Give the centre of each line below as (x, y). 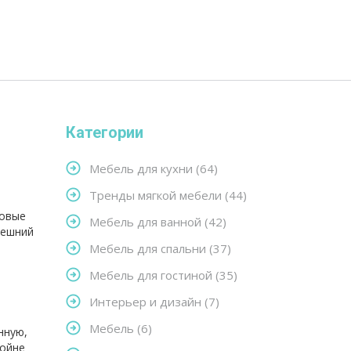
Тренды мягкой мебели (157, 195)
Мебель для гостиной (152, 275)
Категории (104, 132)
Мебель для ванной (147, 222)
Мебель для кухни (142, 168)
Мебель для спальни (149, 248)
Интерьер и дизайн (147, 302)
